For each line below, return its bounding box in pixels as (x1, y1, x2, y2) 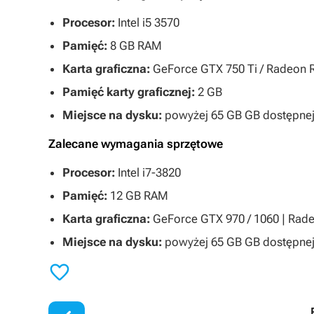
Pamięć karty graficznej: (62, 85, 195, 99)
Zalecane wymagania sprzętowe (48, 137, 223, 151)
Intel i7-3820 (115, 165, 181, 179)
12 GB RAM (107, 189, 168, 203)
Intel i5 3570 (115, 15, 179, 29)
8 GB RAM (107, 39, 162, 53)
